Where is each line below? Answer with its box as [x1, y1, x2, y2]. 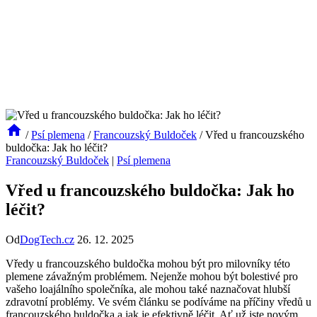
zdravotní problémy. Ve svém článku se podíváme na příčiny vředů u [6, 295, 311, 308]
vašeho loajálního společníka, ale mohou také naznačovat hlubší [6, 282, 290, 295]
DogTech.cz [20, 233, 74, 246]
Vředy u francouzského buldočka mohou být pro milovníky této [6, 257, 290, 270]
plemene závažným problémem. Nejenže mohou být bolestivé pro [6, 270, 298, 282]
